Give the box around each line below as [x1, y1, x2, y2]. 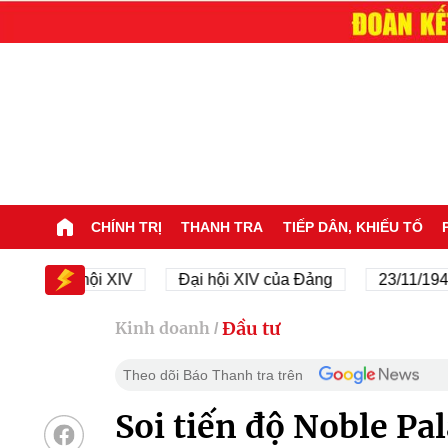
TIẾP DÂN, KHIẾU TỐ [282, 218, 423, 235]
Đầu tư [221, 316, 281, 340]
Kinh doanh [114, 318, 210, 339]
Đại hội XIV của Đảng [128, 270, 283, 288]
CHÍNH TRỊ [90, 218, 162, 235]
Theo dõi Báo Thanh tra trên [122, 366, 303, 383]
